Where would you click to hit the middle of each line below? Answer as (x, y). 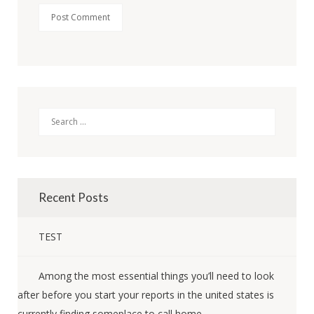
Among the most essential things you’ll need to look (156, 276)
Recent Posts (74, 197)
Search (60, 116)
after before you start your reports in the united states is (146, 295)
